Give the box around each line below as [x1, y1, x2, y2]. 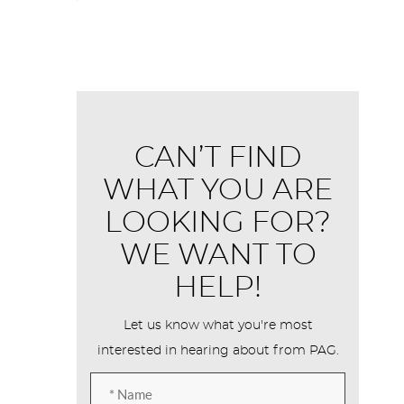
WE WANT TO [119, 241, 317, 270]
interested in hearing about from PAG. [96, 344, 339, 357]
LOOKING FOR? [105, 208, 332, 237]
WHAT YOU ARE [103, 176, 334, 205]
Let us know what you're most [123, 319, 313, 332]
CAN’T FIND [134, 143, 302, 172]
